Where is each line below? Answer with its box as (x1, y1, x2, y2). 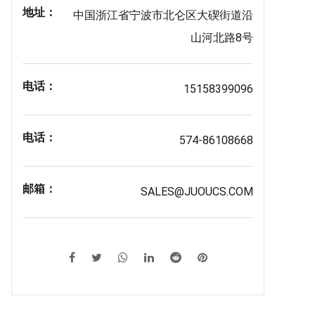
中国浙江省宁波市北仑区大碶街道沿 (72, 8, 253, 22)
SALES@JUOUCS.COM (140, 185, 253, 198)
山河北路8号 (190, 31, 253, 44)
